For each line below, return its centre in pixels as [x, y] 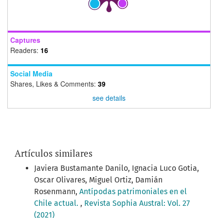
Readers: [25, 50]
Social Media [31, 73]
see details [109, 98]
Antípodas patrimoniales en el [133, 191]
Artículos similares [54, 153]
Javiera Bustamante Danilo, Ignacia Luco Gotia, [117, 168]
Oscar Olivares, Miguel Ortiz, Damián [98, 180]
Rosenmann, [57, 191]
